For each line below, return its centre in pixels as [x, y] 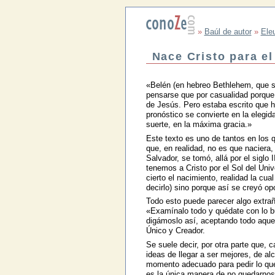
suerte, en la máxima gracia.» [199, 125]
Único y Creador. [175, 231]
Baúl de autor [228, 32]
